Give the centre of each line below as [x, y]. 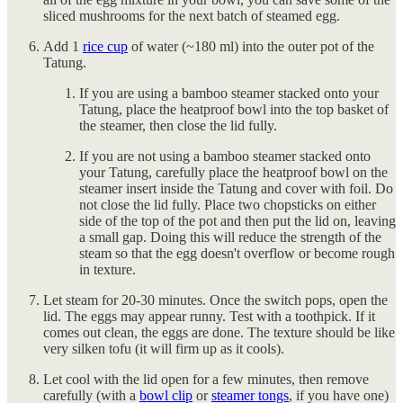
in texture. [107, 270]
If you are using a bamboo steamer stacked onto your [229, 94]
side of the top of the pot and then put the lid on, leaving [237, 221]
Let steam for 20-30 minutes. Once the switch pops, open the [215, 300]
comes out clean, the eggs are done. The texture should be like [219, 333]
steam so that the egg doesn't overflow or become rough [237, 254]
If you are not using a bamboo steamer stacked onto [225, 157]
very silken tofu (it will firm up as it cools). [164, 349]
